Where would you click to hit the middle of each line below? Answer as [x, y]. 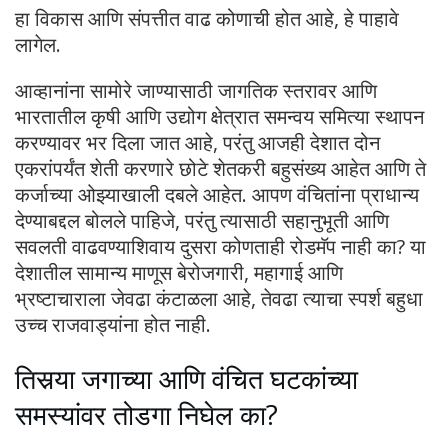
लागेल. [38, 45]
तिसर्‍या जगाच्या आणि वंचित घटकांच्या [186, 378]
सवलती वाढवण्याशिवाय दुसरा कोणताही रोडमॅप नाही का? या [220, 247]
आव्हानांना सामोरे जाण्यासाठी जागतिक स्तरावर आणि [196, 91]
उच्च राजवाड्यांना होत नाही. [113, 325]
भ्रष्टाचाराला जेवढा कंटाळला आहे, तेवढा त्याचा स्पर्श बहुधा [219, 299]
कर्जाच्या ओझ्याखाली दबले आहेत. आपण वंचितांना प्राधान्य [217, 195]
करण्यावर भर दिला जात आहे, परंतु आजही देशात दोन [197, 143]
